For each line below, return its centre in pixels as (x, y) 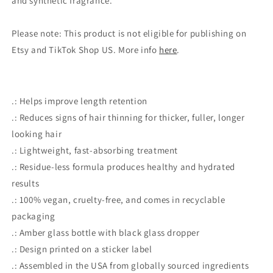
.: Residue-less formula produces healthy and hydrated (123, 167)
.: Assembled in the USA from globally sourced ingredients (130, 265)
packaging (34, 216)
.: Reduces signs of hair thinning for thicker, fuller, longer (128, 117)
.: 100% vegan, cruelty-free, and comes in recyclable (119, 200)
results (26, 183)
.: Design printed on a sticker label (82, 249)
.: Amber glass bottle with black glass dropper (106, 232)
